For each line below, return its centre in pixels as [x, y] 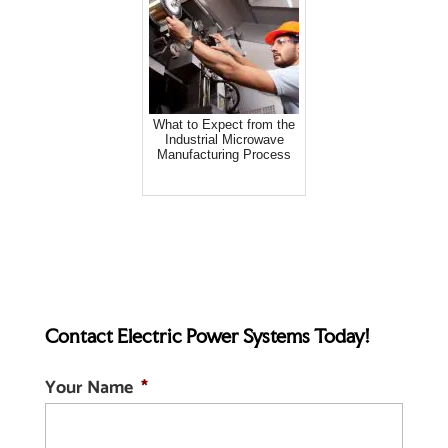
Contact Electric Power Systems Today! [206, 336]
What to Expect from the [224, 125]
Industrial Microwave [224, 140]
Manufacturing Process [224, 155]
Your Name [88, 388]
